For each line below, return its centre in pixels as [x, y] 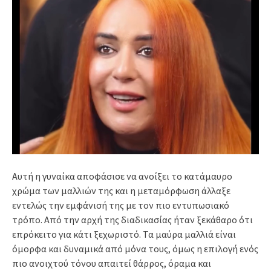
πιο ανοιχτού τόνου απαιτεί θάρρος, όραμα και [112, 263]
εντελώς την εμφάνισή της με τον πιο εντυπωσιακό [121, 205]
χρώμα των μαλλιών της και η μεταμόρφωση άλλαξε [121, 190]
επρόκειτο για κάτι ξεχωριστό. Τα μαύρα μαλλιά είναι [124, 234]
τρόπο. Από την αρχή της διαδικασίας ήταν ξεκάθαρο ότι [132, 219]
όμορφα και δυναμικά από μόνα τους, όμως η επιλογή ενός [135, 248]
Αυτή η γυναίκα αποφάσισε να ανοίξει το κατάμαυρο [122, 176]
